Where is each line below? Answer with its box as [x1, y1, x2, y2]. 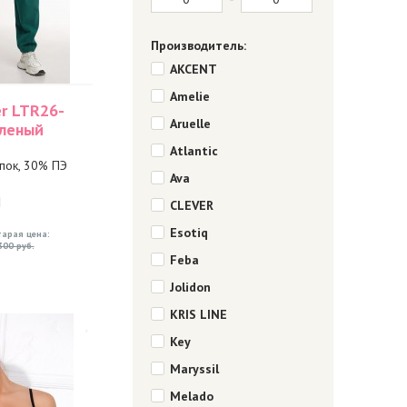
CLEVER [169, 197, 213, 213]
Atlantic [169, 143, 218, 159]
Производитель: [150, 37, 246, 54]
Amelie [169, 88, 210, 104]
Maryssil [169, 361, 219, 377]
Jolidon [169, 279, 211, 295]
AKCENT [169, 61, 217, 77]
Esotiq [169, 224, 208, 241]
